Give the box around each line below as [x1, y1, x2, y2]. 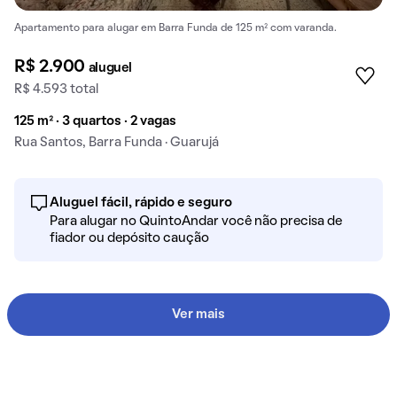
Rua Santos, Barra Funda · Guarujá [14, 136, 219, 149]
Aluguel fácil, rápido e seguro [50, 196, 232, 209]
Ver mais [172, 307, 225, 321]
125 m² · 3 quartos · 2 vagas [14, 114, 176, 128]
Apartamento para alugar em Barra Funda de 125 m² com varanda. [14, 23, 337, 33]
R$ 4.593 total [14, 82, 98, 96]
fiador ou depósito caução [50, 231, 209, 245]
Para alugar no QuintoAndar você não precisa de [50, 214, 342, 228]
